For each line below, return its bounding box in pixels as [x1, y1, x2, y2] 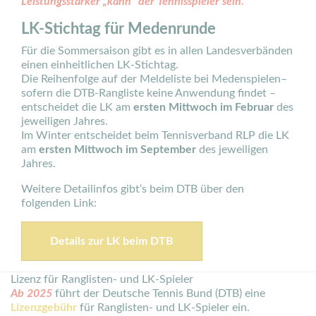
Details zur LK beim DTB [50, 236, 174, 247]
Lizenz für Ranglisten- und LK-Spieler [11, 274, 193, 285]
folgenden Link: [21, 197, 97, 209]
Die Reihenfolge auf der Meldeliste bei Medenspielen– [21, 73, 287, 85]
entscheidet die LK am [21, 102, 133, 113]
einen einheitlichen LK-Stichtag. [21, 59, 178, 71]
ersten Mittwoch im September [39, 144, 196, 155]
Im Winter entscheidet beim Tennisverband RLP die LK [21, 130, 289, 141]
